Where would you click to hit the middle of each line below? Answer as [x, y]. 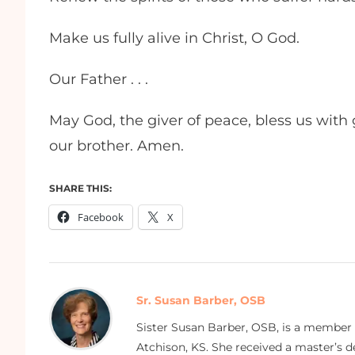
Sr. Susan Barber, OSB [201, 300]
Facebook [101, 217]
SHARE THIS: [80, 188]
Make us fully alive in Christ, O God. [178, 38]
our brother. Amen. [118, 145]
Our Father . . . [103, 79]
